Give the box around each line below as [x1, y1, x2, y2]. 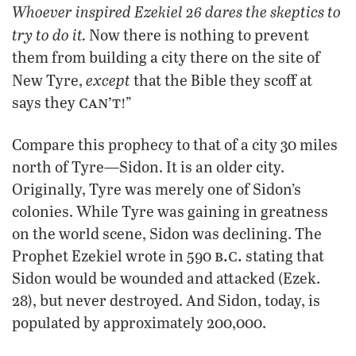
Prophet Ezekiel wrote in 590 [12, 246, 215, 266]
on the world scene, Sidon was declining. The [12, 223, 322, 244]
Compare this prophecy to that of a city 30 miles [12, 134, 338, 155]
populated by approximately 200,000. [12, 312, 266, 333]
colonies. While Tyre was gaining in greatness [12, 201, 328, 222]
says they [12, 92, 79, 113]
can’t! [79, 90, 126, 114]
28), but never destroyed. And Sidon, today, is [12, 290, 320, 311]
